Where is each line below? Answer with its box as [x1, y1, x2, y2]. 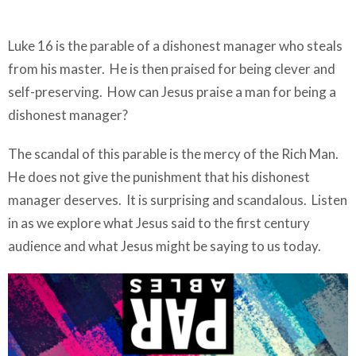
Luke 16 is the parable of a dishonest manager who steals [8, 37, 342, 54]
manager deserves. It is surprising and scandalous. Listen [8, 191, 347, 208]
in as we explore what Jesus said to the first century [8, 214, 310, 231]
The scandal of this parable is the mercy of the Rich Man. [8, 145, 341, 162]
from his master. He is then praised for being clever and [8, 60, 335, 77]
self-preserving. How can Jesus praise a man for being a [8, 83, 336, 100]
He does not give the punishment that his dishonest [8, 168, 310, 185]
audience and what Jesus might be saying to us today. [8, 237, 323, 254]
